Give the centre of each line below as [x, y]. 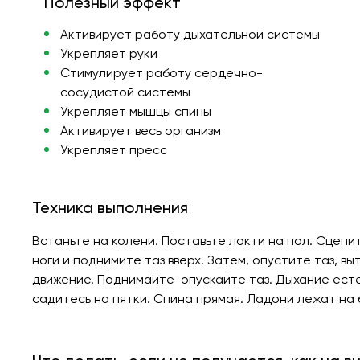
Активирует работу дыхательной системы [190, 34]
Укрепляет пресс [113, 149]
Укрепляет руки [108, 53]
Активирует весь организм [140, 130]
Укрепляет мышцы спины [135, 111]
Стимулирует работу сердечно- [161, 72]
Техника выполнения [110, 207]
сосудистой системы [125, 92]
